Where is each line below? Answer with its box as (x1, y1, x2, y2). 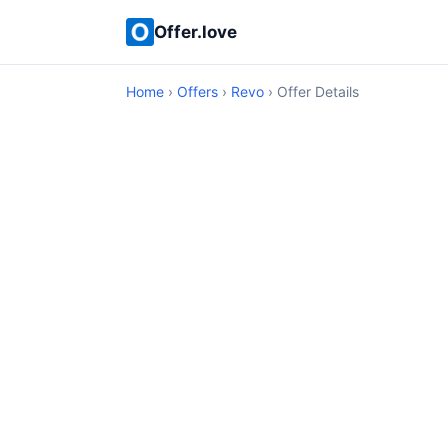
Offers (177, 83, 218, 100)
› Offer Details (264, 83, 359, 100)
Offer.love (154, 21, 237, 42)
